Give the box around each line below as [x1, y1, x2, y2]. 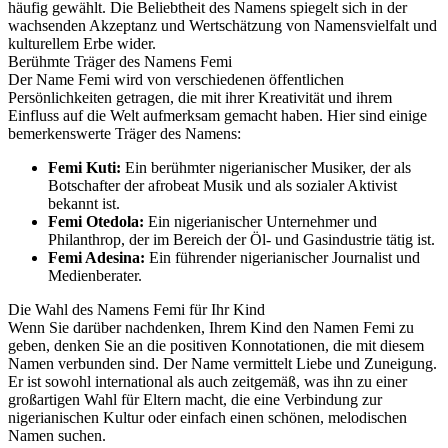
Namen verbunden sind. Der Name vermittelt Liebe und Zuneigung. [8, 355, 437, 372]
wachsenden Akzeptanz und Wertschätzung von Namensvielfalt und [8, 17, 437, 34]
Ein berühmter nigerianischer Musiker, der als [121, 159, 411, 176]
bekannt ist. [48, 195, 120, 212]
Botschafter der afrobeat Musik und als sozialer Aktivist [48, 177, 397, 194]
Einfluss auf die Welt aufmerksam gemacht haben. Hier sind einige [8, 107, 427, 124]
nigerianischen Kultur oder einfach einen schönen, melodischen [8, 409, 407, 426]
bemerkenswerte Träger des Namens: [8, 125, 241, 142]
